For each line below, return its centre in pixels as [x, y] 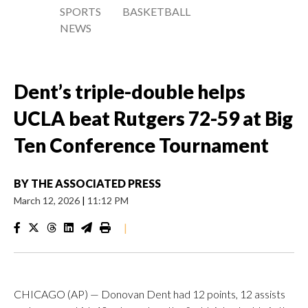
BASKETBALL [157, 11]
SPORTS [80, 11]
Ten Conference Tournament [141, 145]
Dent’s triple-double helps [130, 91]
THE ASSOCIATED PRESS [96, 183]
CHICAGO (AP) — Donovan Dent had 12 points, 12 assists [150, 294]
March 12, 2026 [48, 200]
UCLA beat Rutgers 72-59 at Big [153, 118]
